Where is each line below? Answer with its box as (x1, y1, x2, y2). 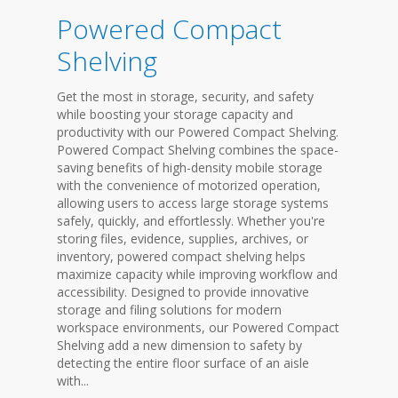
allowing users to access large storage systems (57, 195, 329, 211)
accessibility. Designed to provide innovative (57, 283, 309, 300)
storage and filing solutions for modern (57, 301, 282, 318)
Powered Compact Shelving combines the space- (57, 141, 338, 158)
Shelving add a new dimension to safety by (57, 337, 302, 354)
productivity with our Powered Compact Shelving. (57, 123, 338, 140)
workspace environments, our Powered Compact (57, 319, 339, 336)
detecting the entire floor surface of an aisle (57, 354, 309, 371)
